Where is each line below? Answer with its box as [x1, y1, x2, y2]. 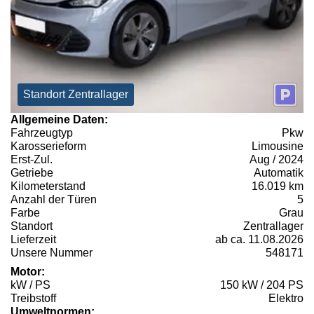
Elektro [268, 292, 303, 304]
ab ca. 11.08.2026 [215, 233, 303, 245]
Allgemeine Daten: [11, 113, 108, 125]
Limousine [252, 139, 303, 152]
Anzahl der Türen [11, 193, 97, 205]
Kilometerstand [11, 179, 86, 192]
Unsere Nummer [11, 246, 93, 259]
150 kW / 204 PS [220, 278, 303, 291]
